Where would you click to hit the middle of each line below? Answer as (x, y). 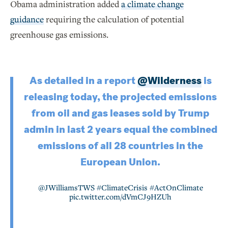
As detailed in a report (83, 81)
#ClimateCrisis (122, 188)
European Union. (120, 162)
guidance (27, 19)
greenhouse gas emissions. (59, 35)
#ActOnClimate (176, 188)
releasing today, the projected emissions (120, 97)
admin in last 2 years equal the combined (120, 130)
